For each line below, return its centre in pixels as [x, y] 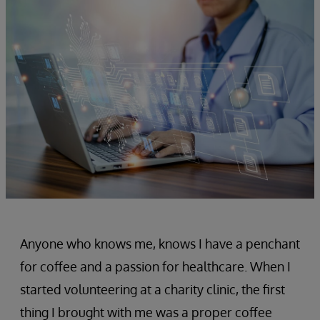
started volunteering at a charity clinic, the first [152, 290]
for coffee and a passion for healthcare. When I [155, 267]
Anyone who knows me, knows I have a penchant [160, 244]
